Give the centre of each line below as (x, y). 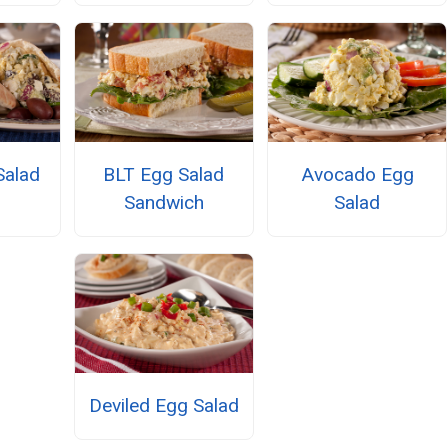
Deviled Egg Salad (163, 405)
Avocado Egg (357, 174)
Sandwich (163, 202)
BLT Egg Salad (164, 174)
